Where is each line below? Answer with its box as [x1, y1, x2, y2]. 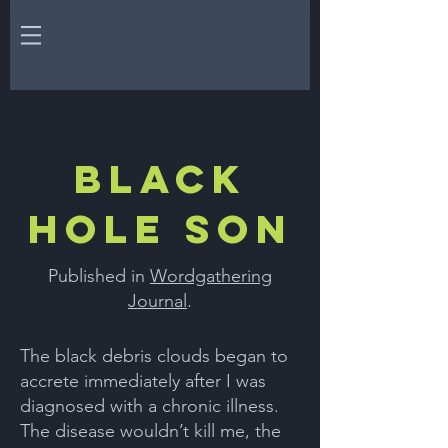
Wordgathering [150, 265, 272, 287]
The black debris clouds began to [20, 345, 288, 367]
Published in [48, 265, 150, 287]
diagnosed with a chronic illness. [20, 395, 279, 417]
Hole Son [27, 204, 293, 254]
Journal [128, 290, 187, 312]
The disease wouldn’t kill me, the [20, 420, 281, 442]
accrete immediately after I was [20, 370, 266, 392]
